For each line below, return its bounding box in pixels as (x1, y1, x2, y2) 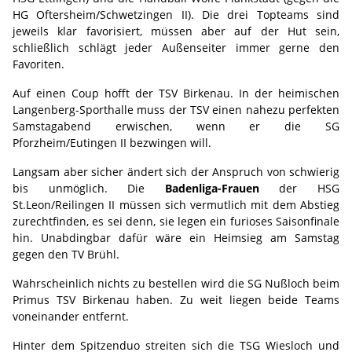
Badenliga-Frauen (164, 181, 280, 196)
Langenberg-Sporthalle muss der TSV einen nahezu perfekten (13, 102, 339, 117)
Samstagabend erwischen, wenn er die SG (13, 119, 339, 134)
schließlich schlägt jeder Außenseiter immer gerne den (13, 40, 339, 55)
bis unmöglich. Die (13, 181, 165, 196)
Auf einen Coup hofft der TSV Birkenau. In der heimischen (13, 86, 339, 101)
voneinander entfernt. (13, 309, 129, 324)
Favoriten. (13, 57, 64, 71)
